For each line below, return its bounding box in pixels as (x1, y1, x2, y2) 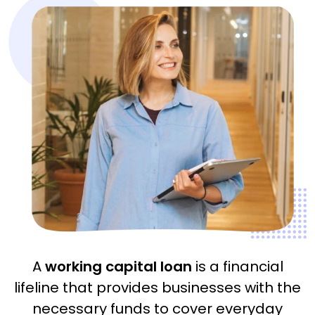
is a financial (191, 256, 283, 276)
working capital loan (44, 256, 192, 276)
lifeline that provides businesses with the (14, 277, 301, 297)
